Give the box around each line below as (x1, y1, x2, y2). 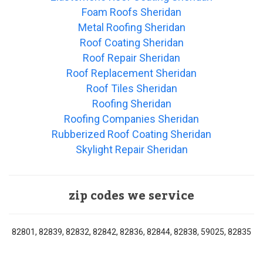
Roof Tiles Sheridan (86, 82, 177, 95)
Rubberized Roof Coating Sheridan (52, 128, 211, 141)
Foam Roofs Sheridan (82, 6, 181, 19)
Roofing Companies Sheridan (64, 113, 199, 126)
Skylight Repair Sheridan (75, 143, 188, 156)
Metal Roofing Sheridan (77, 21, 186, 34)
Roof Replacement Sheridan (66, 67, 197, 80)
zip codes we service (69, 184, 194, 208)
